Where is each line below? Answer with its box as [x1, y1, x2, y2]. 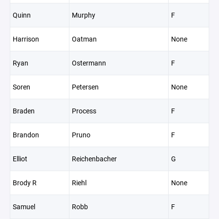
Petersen [72, 82, 99, 91]
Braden [13, 106, 35, 115]
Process [72, 106, 96, 115]
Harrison [13, 34, 39, 44]
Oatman [72, 34, 97, 44]
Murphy [72, 10, 95, 20]
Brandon [13, 130, 39, 139]
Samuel [13, 202, 35, 211]
